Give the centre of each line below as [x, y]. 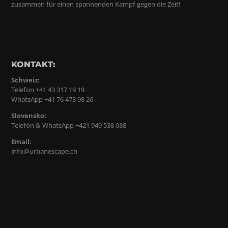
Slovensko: [29, 116]
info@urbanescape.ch [45, 151]
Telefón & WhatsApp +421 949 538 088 [69, 125]
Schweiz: [26, 80]
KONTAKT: [34, 65]
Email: [22, 142]
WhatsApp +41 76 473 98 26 [52, 99]
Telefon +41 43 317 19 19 [48, 90]
